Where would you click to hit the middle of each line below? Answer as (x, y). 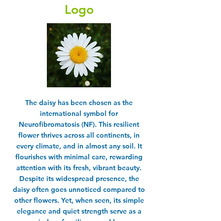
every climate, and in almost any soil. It (79, 146)
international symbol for (79, 113)
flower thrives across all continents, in (79, 135)
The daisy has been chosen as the (79, 102)
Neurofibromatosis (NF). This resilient (79, 124)
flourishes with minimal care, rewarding (79, 157)
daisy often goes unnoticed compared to (79, 189)
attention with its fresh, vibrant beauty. (79, 167)
